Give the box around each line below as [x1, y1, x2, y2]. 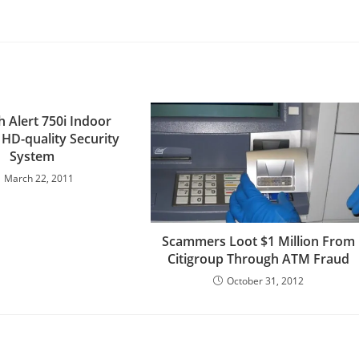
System [10, 147, 55, 165]
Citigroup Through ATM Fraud [167, 250, 349, 268]
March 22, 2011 [4, 171, 75, 185]
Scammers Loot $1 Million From [161, 232, 355, 250]
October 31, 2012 [226, 274, 304, 288]
